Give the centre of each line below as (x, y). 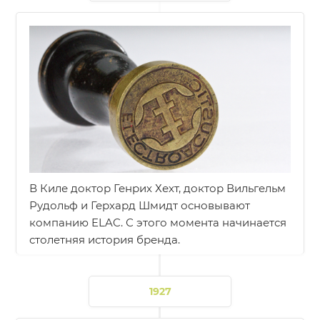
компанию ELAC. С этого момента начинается (158, 223)
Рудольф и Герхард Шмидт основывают (140, 206)
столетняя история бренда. (105, 240)
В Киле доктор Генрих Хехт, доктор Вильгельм (158, 189)
